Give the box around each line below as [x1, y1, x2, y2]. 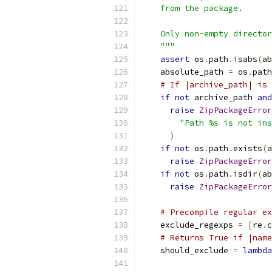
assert [160, 54, 189, 64]
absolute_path [141, 67, 228, 77]
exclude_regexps [141, 220, 238, 230]
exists [233, 143, 262, 154]
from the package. [141, 3, 243, 13]
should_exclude [141, 245, 233, 256]
